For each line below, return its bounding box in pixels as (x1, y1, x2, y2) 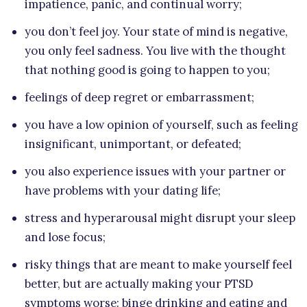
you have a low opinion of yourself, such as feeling (25, 116, 298, 132)
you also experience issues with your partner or (25, 163, 286, 179)
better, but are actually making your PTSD (25, 275, 253, 291)
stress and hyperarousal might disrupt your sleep (25, 210, 295, 225)
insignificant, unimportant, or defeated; (25, 136, 241, 151)
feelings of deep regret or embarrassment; (25, 89, 254, 105)
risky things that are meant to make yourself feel (25, 256, 292, 272)
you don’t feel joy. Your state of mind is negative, (25, 23, 288, 39)
